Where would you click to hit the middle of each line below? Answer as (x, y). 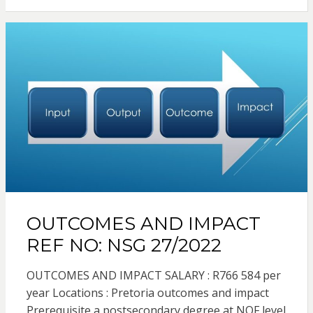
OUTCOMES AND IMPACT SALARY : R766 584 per (153, 275)
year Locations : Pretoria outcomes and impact (147, 292)
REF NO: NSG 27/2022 (124, 245)
